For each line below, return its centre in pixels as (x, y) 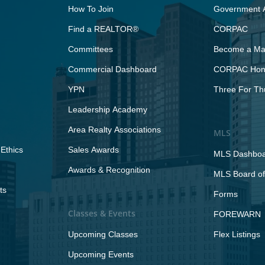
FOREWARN (237, 214)
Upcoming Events (101, 254)
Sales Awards (93, 150)
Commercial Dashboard (112, 69)
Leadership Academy (107, 109)
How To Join (91, 9)
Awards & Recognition (109, 170)
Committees (90, 49)
